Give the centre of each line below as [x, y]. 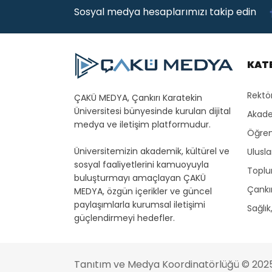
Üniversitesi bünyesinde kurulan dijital [152, 111]
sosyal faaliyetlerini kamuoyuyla [141, 164]
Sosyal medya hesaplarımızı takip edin [166, 12]
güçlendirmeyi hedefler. [124, 218]
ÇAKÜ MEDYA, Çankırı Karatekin [138, 97]
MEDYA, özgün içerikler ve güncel [143, 191]
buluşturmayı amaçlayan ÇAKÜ [140, 178]
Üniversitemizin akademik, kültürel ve [152, 151]
